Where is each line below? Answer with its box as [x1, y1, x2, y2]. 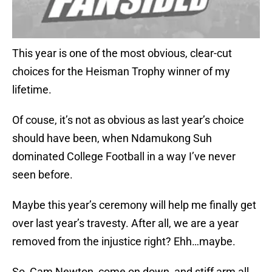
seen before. [12, 168, 73, 182]
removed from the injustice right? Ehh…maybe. [12, 235, 236, 248]
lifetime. [12, 83, 52, 97]
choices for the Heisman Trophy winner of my [12, 65, 230, 78]
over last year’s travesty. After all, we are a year [12, 217, 239, 230]
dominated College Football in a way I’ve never [12, 150, 236, 163]
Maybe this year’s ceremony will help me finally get [12, 199, 256, 212]
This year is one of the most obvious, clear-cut [12, 47, 232, 60]
